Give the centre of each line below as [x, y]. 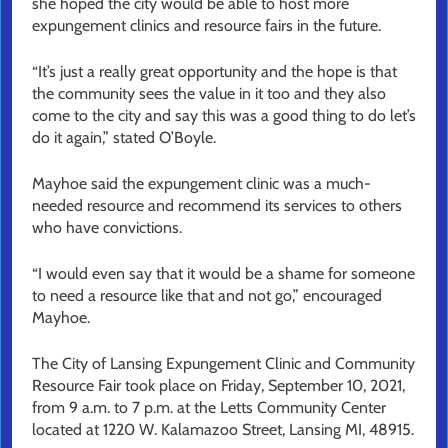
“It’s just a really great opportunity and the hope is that [214, 72]
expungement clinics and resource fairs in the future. [206, 26]
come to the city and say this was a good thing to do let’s [224, 116]
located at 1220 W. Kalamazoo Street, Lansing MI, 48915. [223, 430]
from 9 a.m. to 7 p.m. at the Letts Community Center [209, 408]
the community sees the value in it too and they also [209, 94]
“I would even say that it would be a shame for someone [223, 274]
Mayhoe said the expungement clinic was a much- [201, 184]
